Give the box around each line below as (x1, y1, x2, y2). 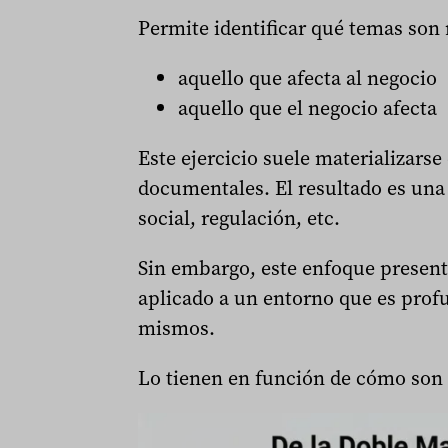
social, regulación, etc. (137, 203, 340, 232)
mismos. (137, 313, 215, 342)
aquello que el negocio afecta (177, 93, 437, 122)
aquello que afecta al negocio (177, 63, 437, 92)
